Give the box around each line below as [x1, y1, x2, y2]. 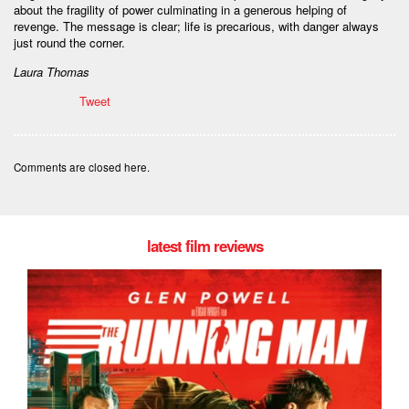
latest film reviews [146, 235, 263, 257]
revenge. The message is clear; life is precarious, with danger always [14, 16, 379, 35]
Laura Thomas [14, 62, 89, 80]
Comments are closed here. [14, 159, 150, 174]
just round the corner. [14, 33, 125, 51]
